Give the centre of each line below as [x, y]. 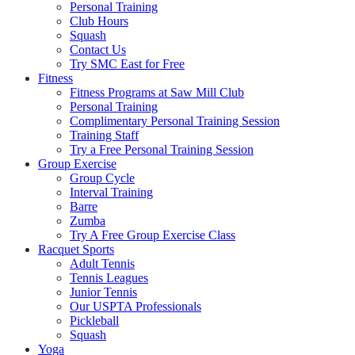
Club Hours [99, 21]
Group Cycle [102, 178]
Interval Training [111, 192]
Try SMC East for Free [127, 64]
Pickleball [94, 321]
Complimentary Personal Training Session [175, 121]
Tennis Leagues [109, 278]
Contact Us [98, 50]
